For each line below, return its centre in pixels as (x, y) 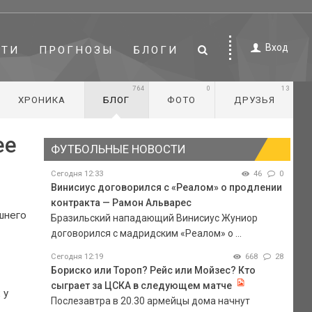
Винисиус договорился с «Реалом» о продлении (166, 187)
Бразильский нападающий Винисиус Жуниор (154, 218)
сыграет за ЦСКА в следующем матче (141, 285)
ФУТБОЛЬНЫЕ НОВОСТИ (118, 149)
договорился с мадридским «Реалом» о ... (146, 233)
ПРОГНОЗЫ (77, 50)
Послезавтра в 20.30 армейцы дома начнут (150, 301)
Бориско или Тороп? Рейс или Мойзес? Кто (153, 270)
